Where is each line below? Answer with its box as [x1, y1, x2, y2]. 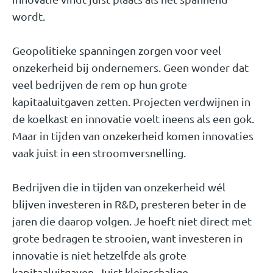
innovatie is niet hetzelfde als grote [12, 248, 186, 261]
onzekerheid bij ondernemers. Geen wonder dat [12, 60, 249, 74]
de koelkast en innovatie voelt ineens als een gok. [12, 112, 254, 125]
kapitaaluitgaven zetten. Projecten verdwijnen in [12, 94, 250, 108]
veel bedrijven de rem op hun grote [12, 77, 187, 91]
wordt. [12, 9, 45, 23]
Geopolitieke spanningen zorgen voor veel [12, 43, 221, 57]
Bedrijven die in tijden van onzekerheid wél [12, 180, 225, 193]
